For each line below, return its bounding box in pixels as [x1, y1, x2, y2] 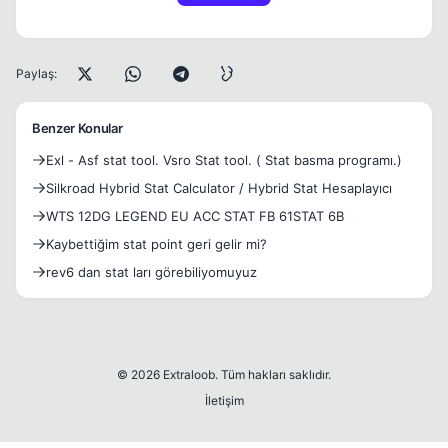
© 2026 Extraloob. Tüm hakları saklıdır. [117, 367, 331, 382]
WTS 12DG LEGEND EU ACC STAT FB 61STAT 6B [46, 208, 344, 224]
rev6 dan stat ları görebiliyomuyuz [46, 264, 257, 280]
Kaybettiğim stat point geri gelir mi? [46, 236, 267, 252]
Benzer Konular [32, 120, 123, 136]
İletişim [204, 393, 244, 408]
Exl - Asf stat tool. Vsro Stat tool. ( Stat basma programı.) [46, 152, 402, 168]
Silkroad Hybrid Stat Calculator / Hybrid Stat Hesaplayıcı [46, 180, 392, 196]
